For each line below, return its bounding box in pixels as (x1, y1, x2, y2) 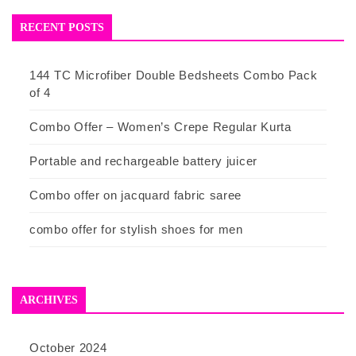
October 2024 (29, 340, 107, 354)
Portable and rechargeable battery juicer (29, 153, 257, 168)
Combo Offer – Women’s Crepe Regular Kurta (29, 119, 292, 133)
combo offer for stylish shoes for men (29, 222, 243, 236)
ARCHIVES (20, 293, 78, 306)
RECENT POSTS (20, 21, 104, 33)
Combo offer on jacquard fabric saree (29, 188, 242, 202)
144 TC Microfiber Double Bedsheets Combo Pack (29, 68, 318, 82)
